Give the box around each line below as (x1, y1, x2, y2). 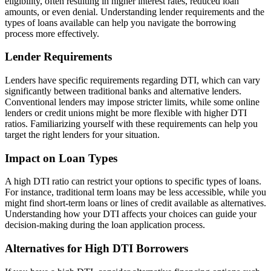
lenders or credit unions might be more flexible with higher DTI (5, 107, 247, 118)
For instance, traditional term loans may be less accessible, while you (5, 187, 266, 198)
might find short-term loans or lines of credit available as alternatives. (5, 198, 266, 209)
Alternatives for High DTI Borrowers (5, 242, 188, 255)
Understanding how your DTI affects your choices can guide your (5, 209, 256, 220)
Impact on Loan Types (5, 151, 117, 165)
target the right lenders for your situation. (5, 129, 160, 140)
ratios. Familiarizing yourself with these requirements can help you (5, 118, 258, 129)
